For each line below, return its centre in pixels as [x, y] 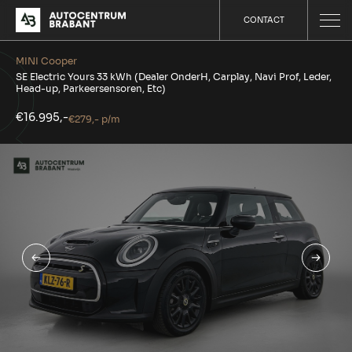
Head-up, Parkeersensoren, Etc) [91, 88]
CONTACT [264, 20]
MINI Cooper [46, 61]
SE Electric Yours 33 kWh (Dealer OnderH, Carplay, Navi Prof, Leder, [174, 77]
